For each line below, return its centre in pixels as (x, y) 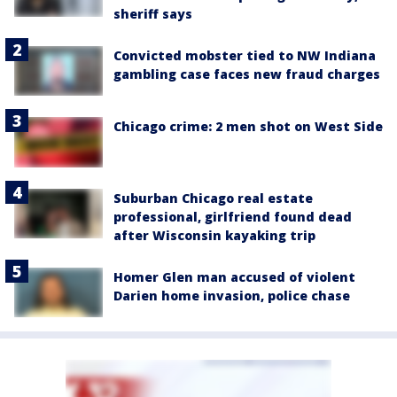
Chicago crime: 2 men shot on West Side (248, 127)
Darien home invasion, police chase (232, 295)
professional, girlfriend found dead (233, 216)
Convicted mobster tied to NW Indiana (245, 56)
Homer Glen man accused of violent (234, 276)
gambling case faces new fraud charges (247, 74)
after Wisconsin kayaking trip (214, 235)
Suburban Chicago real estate (213, 198)
